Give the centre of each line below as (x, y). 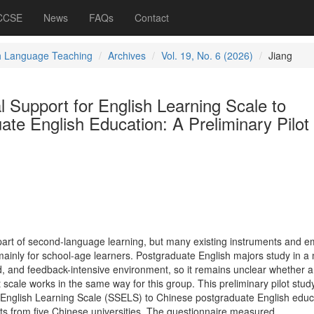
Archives (127, 55)
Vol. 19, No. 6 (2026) (207, 55)
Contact (152, 18)
